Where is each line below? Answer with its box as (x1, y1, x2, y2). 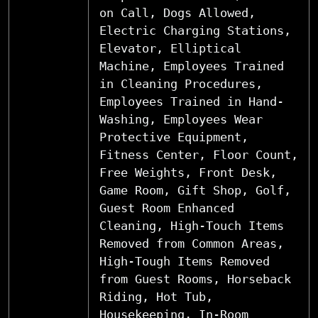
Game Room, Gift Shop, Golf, (99, 182, 291, 197)
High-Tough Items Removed (99, 253, 270, 268)
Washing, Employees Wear (99, 111, 263, 126)
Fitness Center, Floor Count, (99, 147, 298, 162)
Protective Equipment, (99, 129, 248, 144)
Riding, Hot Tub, (99, 289, 213, 304)
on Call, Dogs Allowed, (99, 5, 256, 20)
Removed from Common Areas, (99, 236, 284, 251)
